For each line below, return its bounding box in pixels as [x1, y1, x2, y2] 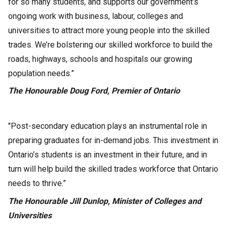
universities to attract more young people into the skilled [8, 26, 210, 36]
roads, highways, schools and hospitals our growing [8, 54, 192, 64]
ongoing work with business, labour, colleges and [8, 11, 183, 21]
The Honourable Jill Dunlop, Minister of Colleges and [8, 196, 201, 206]
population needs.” [8, 68, 74, 79]
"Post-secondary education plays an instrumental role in [8, 121, 207, 131]
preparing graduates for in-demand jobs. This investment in [8, 135, 218, 146]
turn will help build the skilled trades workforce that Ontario [8, 164, 218, 174]
